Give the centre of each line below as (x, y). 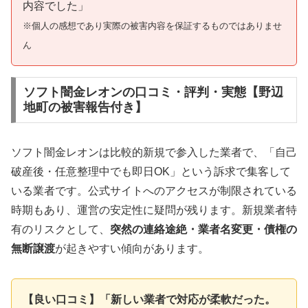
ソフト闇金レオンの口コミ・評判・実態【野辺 (153, 92)
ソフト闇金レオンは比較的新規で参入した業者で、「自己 (154, 153)
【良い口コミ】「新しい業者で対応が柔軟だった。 (149, 300)
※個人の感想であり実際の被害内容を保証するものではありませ (152, 25)
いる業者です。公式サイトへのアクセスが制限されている (154, 191)
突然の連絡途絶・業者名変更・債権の (203, 230)
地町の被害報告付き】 (85, 108)
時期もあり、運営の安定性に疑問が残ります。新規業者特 (154, 210)
